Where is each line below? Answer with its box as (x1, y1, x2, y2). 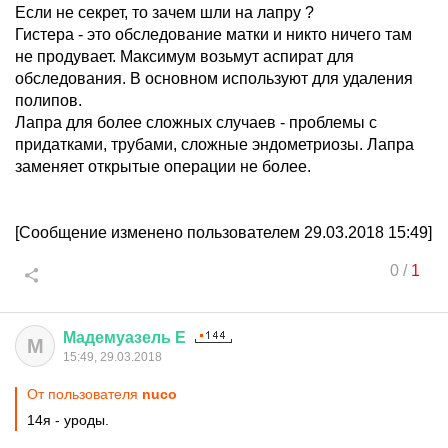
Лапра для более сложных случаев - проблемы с (15, 114, 377, 131)
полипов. (15, 92, 82, 109)
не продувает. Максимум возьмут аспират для (15, 48, 354, 65)
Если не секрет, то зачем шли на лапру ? (15, 4, 314, 21)
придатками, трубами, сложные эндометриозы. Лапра (15, 136, 414, 153)
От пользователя (27, 386, 142, 402)
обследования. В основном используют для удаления (15, 70, 413, 87)
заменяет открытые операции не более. (15, 158, 311, 175)
